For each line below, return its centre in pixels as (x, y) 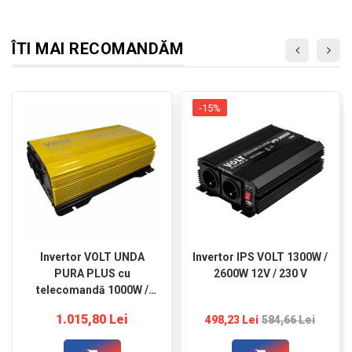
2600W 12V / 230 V (260, 274)
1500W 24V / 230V (92, 307)
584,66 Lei (288, 320)
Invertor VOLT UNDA (92, 257)
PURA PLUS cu (92, 274)
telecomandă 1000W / (92, 290)
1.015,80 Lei (92, 320)
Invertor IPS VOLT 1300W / (260, 257)
